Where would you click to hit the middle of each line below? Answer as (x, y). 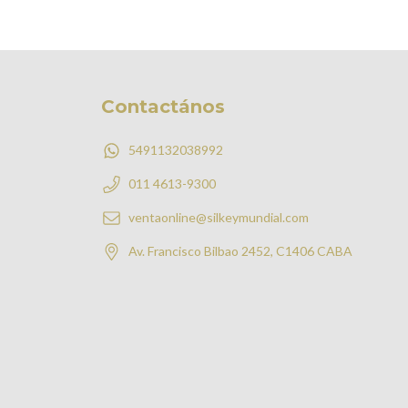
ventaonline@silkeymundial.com (218, 217)
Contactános (163, 107)
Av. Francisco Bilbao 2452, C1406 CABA (240, 250)
